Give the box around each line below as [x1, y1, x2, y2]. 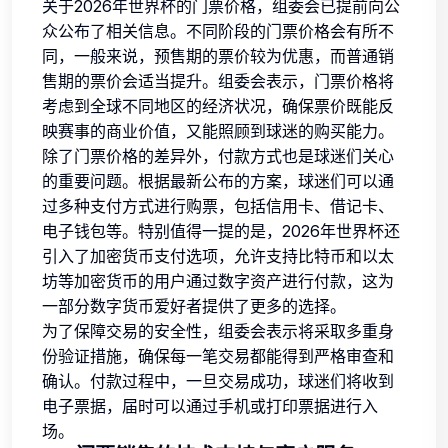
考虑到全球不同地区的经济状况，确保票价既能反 [42, 95, 394, 116]
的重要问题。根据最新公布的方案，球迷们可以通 [42, 170, 394, 191]
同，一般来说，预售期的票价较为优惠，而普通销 [42, 45, 394, 66]
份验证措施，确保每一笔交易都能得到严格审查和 [42, 345, 394, 366]
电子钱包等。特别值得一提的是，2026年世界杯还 [42, 220, 400, 241]
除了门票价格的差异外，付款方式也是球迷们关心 [42, 145, 394, 166]
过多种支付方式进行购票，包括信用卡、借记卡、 [42, 195, 394, 216]
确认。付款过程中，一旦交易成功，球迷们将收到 [42, 370, 394, 391]
